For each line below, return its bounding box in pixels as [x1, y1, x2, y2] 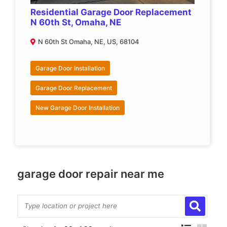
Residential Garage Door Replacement [30, 7, 192, 17]
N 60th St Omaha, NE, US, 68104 [38, 37, 139, 46]
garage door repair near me [17, 167, 164, 180]
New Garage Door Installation [35, 103, 120, 111]
